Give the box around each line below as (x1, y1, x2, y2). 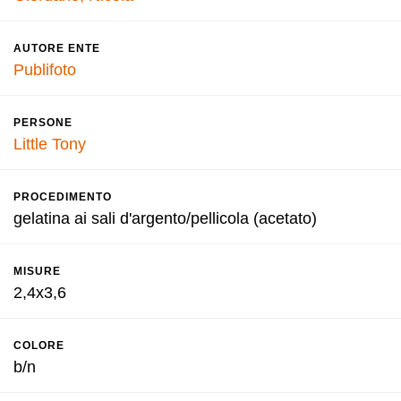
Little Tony (13, 135, 86, 153)
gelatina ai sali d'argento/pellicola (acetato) (13, 209, 317, 227)
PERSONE (13, 116, 73, 129)
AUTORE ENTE (13, 42, 100, 55)
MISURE (13, 265, 61, 277)
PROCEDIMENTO (13, 191, 112, 203)
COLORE (13, 339, 64, 352)
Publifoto (13, 61, 76, 79)
